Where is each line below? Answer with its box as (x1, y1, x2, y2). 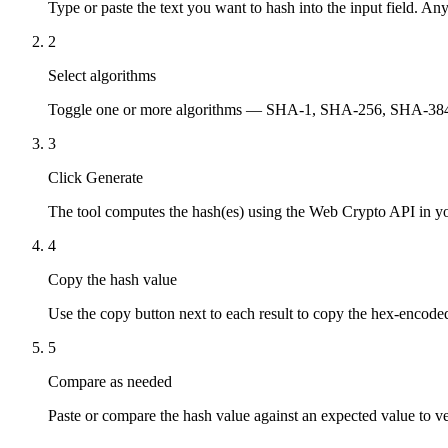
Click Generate (48, 168, 143, 186)
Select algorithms (48, 66, 156, 84)
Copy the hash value (48, 270, 177, 288)
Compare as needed (48, 372, 172, 390)
